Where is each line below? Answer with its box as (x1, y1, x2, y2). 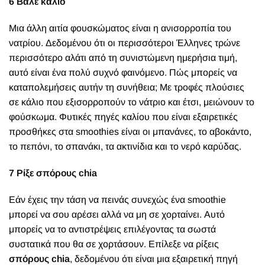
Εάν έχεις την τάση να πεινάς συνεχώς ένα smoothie (9, 195, 226, 205)
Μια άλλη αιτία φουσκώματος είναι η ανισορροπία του (9, 23, 231, 33)
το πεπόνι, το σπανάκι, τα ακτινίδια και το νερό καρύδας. (9, 141, 241, 151)
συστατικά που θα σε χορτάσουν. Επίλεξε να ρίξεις (9, 239, 219, 249)
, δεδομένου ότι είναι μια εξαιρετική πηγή (70, 254, 238, 264)
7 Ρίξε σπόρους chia (9, 168, 97, 178)
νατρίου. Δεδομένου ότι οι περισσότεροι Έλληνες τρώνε (9, 38, 240, 48)
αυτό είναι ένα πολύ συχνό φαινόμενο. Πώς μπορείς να (9, 67, 237, 77)
